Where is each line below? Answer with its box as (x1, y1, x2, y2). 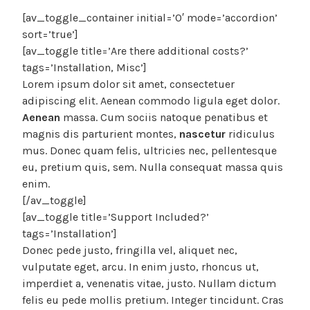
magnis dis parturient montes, (22, 127, 179, 141)
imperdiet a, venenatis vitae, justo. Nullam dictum (22, 277, 276, 291)
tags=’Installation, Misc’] (22, 61, 147, 75)
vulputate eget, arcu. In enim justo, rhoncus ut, (22, 260, 259, 274)
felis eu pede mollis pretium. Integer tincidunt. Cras (22, 293, 284, 307)
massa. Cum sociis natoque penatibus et (60, 111, 268, 125)
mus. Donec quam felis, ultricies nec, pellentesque (22, 144, 277, 158)
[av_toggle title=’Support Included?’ (22, 210, 209, 224)
